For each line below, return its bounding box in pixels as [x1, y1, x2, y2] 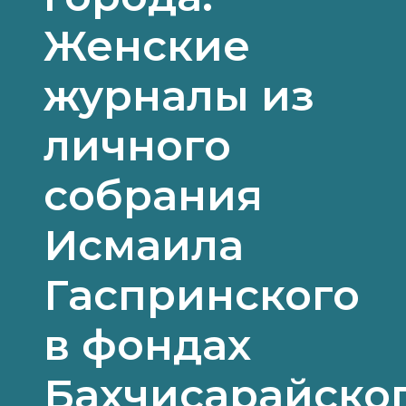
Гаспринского [43, 268, 360, 321]
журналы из [43, 69, 314, 121]
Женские [43, 19, 250, 72]
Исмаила [43, 218, 244, 271]
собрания [43, 169, 263, 221]
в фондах [43, 318, 251, 371]
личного [43, 119, 231, 171]
